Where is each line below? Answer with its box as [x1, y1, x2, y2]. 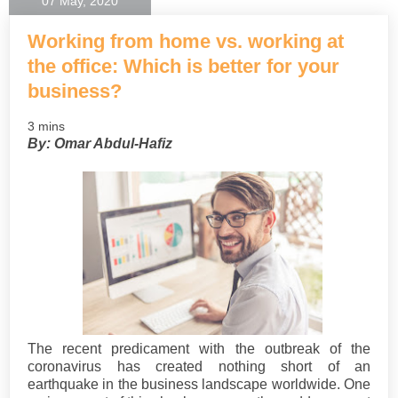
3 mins [28, 118, 65, 133]
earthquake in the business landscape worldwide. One [28, 376, 370, 392]
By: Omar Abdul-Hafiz [28, 135, 172, 151]
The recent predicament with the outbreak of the [28, 340, 370, 356]
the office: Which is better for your [28, 55, 339, 78]
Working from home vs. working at [28, 30, 344, 53]
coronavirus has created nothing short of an [28, 358, 370, 374]
